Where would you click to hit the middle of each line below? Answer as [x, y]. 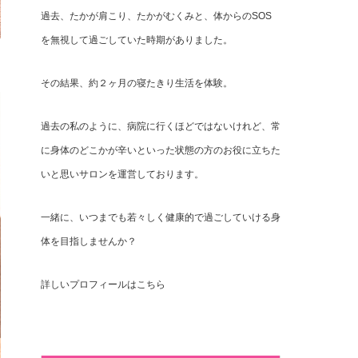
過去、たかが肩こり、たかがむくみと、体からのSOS [156, 16]
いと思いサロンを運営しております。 [122, 174]
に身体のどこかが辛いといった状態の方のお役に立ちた [161, 150]
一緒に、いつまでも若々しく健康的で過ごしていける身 [161, 217]
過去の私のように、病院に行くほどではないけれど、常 [161, 126]
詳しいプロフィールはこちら [103, 284]
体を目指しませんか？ [89, 241]
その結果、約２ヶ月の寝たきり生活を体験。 [137, 83]
